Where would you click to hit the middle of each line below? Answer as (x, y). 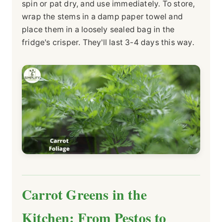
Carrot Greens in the (84, 194)
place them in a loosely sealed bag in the (98, 29)
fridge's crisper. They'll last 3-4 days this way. (108, 42)
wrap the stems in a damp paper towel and (103, 16)
